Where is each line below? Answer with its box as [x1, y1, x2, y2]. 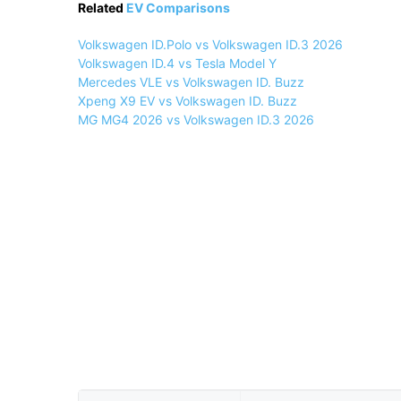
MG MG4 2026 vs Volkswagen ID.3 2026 [78, 112, 314, 127]
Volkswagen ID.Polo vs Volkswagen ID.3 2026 [78, 37, 343, 52]
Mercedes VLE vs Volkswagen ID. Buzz [78, 74, 304, 90]
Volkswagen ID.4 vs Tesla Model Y [78, 55, 277, 71]
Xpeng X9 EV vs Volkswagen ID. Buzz [78, 93, 297, 108]
